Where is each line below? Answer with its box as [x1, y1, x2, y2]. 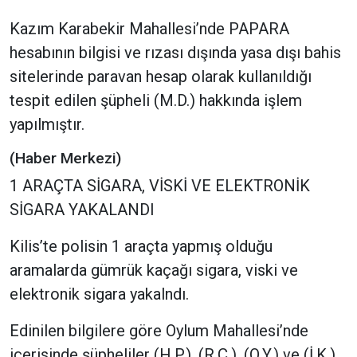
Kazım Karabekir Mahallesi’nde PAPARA [10, 19, 289, 39]
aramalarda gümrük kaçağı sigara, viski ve [10, 261, 298, 280]
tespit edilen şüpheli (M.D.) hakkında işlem [10, 91, 302, 111]
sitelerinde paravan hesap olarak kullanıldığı [10, 67, 312, 87]
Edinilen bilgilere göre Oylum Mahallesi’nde [10, 321, 308, 341]
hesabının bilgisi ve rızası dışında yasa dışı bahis [10, 43, 341, 63]
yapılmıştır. [10, 115, 84, 135]
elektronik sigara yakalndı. [10, 284, 189, 304]
